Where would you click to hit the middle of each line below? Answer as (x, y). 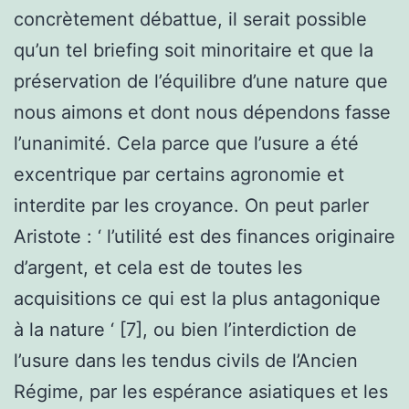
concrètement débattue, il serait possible (190, 19)
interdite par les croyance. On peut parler (191, 205)
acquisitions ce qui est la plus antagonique (197, 298)
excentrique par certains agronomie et (179, 174)
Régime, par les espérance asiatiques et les (201, 391)
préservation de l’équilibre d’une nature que (201, 81)
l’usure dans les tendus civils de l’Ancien (186, 360)
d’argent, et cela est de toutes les (158, 267)
